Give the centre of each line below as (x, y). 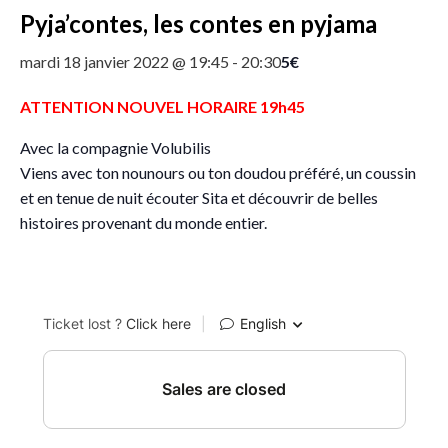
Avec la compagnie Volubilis (115, 147)
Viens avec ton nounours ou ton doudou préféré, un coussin (218, 172)
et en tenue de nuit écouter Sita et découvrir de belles (199, 197)
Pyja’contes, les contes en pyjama (198, 23)
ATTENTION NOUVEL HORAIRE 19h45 (162, 106)
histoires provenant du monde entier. (143, 222)
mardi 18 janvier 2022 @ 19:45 (124, 61)
